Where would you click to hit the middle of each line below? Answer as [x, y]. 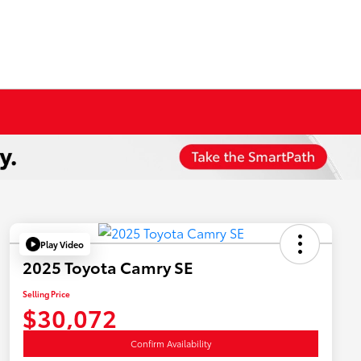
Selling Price [46, 294]
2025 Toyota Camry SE [108, 267]
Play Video [62, 244]
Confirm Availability [171, 344]
